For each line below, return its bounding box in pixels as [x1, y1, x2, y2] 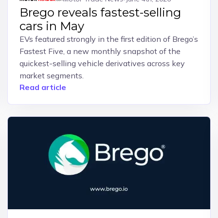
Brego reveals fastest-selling [19, 5, 181, 19]
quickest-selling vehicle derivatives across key [19, 58, 185, 68]
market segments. [19, 71, 84, 80]
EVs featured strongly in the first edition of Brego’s [19, 34, 198, 44]
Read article [19, 82, 66, 92]
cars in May [19, 19, 84, 33]
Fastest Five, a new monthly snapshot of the [19, 46, 181, 56]
